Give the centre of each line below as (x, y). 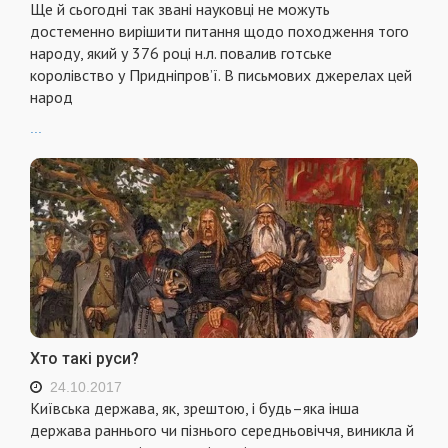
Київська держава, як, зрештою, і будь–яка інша (194, 408)
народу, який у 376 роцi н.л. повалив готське (181, 53)
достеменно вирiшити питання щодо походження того (219, 31)
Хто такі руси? (84, 359)
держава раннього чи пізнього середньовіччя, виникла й (222, 430)
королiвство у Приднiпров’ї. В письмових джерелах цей (221, 75)
